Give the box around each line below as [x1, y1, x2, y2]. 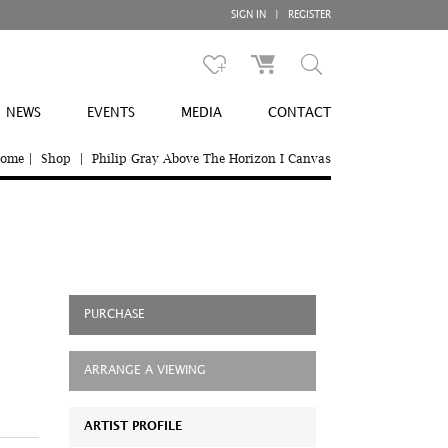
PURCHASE [83, 309, 145, 320]
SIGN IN [231, 10, 269, 20]
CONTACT [268, 107, 331, 119]
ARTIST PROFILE [83, 421, 182, 432]
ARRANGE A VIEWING [83, 365, 206, 376]
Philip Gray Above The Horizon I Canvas [92, 151, 331, 166]
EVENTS [87, 107, 135, 119]
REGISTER [285, 10, 331, 20]
